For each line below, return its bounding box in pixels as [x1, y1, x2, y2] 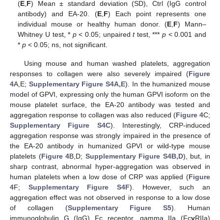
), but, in [183, 152, 211, 160]
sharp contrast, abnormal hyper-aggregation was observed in [10, 162, 210, 170]
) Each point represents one [108, 9, 206, 18]
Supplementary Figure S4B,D [85, 152, 183, 160]
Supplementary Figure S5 [67, 203, 172, 212]
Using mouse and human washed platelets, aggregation [24, 59, 210, 67]
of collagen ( [10, 203, 68, 212]
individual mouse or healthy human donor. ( [18, 20, 167, 28]
